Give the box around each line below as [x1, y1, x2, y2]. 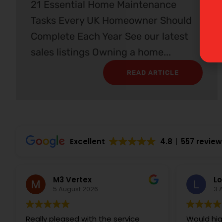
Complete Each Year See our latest [31, 30, 188, 42]
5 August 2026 [53, 184, 98, 194]
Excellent [70, 136, 106, 147]
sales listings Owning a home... [31, 46, 171, 58]
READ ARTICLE [126, 68, 179, 76]
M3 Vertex [53, 174, 92, 185]
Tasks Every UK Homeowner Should [31, 14, 192, 26]
